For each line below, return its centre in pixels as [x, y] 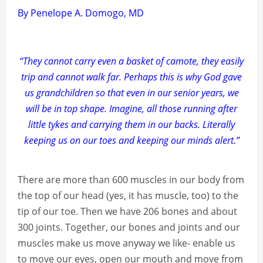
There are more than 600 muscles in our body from [131, 180]
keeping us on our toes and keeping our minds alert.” [131, 141]
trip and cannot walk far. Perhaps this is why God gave [131, 77]
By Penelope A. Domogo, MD [81, 13]
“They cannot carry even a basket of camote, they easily [131, 61]
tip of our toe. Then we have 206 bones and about [127, 212]
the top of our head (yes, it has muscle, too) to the [128, 196]
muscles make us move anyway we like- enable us [127, 243]
